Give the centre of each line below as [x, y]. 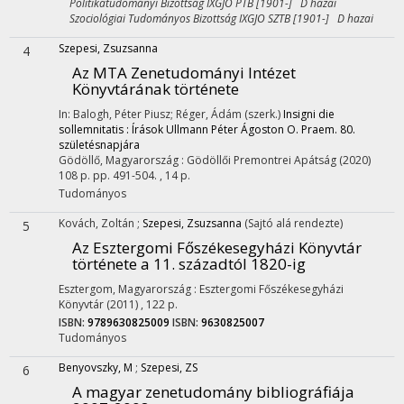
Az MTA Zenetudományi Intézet [184, 73]
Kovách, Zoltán [98, 223]
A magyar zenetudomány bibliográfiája [213, 392]
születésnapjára [99, 145]
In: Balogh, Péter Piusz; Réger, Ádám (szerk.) [171, 114]
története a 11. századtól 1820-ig [189, 264]
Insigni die [309, 114]
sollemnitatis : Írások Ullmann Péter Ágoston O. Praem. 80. [207, 129]
